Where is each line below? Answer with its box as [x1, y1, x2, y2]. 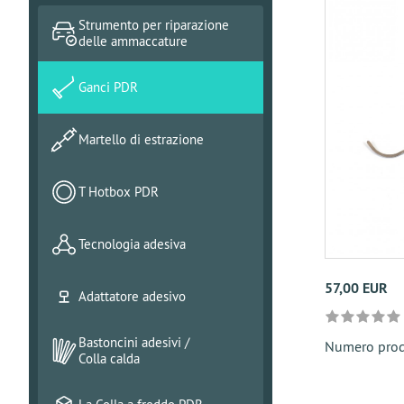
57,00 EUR [324, 279, 388, 298]
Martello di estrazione [78, 131, 204, 148]
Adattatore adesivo [78, 288, 186, 305]
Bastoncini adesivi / [78, 334, 189, 351]
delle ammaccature [78, 32, 188, 50]
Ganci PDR [78, 78, 138, 96]
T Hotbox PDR [78, 183, 159, 200]
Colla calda [78, 350, 140, 367]
